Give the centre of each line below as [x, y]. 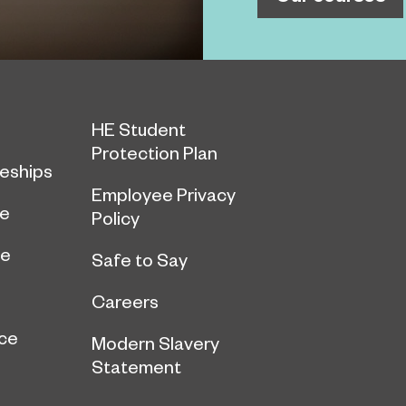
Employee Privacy [164, 194]
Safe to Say [140, 260]
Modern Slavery [155, 343]
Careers [125, 301]
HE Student [139, 129]
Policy [116, 218]
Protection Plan [155, 153]
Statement [136, 367]
